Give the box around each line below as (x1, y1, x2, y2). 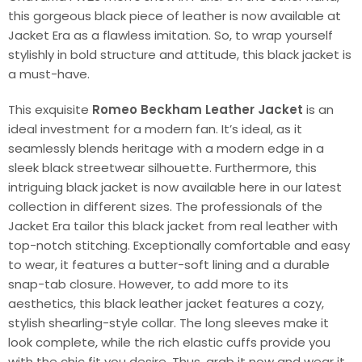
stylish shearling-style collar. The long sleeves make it (8, 314, 329, 331)
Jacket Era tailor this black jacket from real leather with (8, 217, 338, 234)
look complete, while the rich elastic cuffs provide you (8, 333, 330, 351)
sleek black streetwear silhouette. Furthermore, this (8, 158, 317, 176)
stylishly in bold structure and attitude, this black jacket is (8, 45, 351, 63)
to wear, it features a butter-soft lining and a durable (8, 255, 330, 273)
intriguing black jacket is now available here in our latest (8, 178, 342, 196)
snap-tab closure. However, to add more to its (8, 275, 288, 293)
